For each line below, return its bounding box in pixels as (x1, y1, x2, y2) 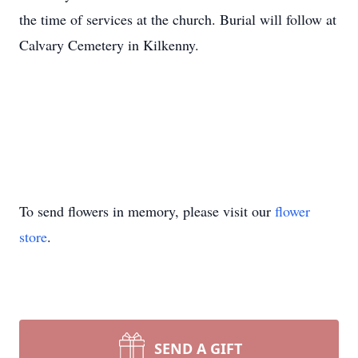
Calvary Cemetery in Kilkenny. (19, 35, 199, 54)
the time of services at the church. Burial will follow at (19, 10, 336, 29)
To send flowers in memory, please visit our (19, 201, 275, 221)
